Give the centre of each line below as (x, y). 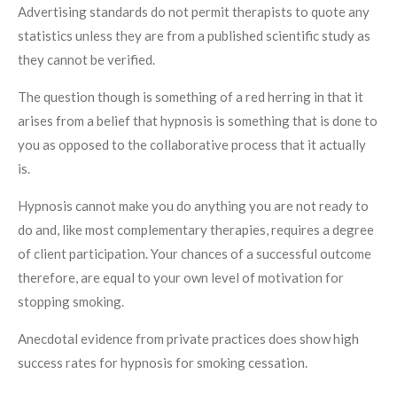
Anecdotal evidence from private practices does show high (188, 338)
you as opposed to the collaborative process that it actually (192, 144)
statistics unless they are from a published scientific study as (194, 35)
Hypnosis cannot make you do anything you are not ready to (193, 205)
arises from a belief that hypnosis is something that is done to (198, 120)
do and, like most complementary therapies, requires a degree (196, 229)
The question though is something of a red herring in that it (191, 96)
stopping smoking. (72, 301)
